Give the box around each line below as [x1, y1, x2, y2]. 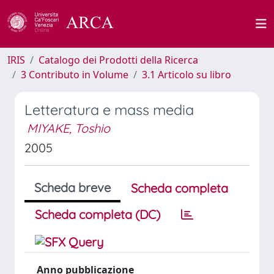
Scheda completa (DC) [35, 207, 160, 222]
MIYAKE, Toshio [27, 120, 110, 136]
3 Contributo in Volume [21, 68, 128, 81]
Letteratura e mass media [24, 101, 194, 119]
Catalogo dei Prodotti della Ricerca [39, 53, 198, 67]
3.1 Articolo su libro [142, 68, 231, 81]
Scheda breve [34, 180, 111, 195]
